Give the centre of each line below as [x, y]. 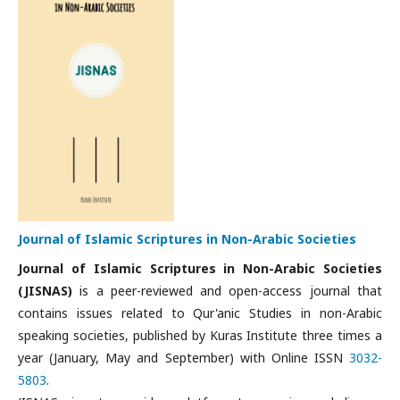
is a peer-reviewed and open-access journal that [227, 291]
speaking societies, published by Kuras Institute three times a [200, 335]
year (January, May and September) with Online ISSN [183, 358]
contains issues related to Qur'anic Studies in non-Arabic [200, 313]
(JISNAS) [45, 291]
